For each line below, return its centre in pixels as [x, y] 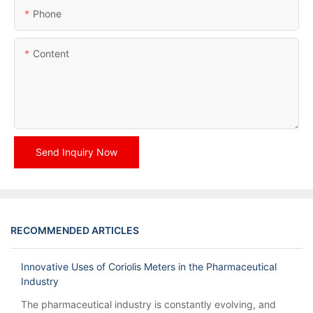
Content [51, 53]
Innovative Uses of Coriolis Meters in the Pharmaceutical [149, 267]
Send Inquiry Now [77, 152]
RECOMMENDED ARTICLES [75, 231]
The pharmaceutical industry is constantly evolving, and [148, 305]
